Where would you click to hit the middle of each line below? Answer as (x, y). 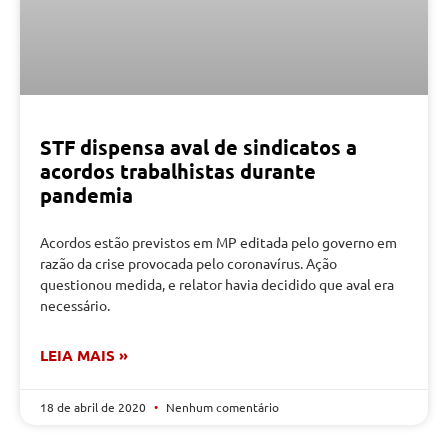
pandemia (86, 194)
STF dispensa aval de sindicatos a (198, 146)
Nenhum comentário (221, 406)
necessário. (75, 304)
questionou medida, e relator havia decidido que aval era (217, 283)
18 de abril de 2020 (94, 406)
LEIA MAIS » (84, 354)
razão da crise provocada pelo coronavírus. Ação (188, 262)
